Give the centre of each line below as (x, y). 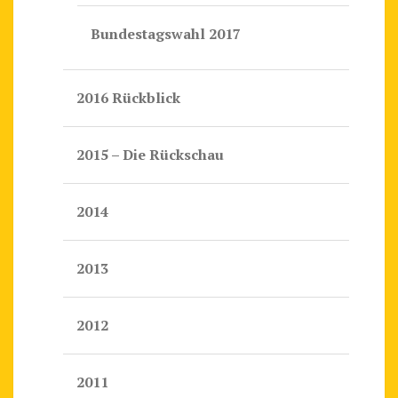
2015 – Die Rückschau (150, 155)
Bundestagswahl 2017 (166, 34)
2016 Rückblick (128, 98)
